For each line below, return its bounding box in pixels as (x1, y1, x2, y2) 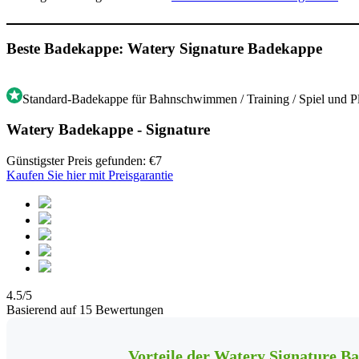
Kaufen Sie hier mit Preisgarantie (6, 168, 173, 183)
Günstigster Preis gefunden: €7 (6, 154, 162, 168)
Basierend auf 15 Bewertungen (6, 303, 163, 317)
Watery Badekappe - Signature (6, 121, 210, 139)
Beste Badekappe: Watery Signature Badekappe (6, 39, 322, 57)
